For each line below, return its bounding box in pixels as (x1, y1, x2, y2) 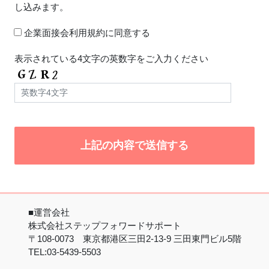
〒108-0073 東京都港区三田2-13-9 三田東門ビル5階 (28, 234, 241, 244)
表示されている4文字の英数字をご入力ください (14, 53, 208, 64)
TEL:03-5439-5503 (28, 247, 101, 258)
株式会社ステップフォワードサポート (28, 220, 181, 231)
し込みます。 (14, 1, 68, 12)
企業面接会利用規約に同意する (21, 27, 150, 38)
